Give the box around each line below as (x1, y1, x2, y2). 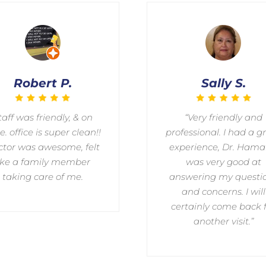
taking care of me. (2, 171, 83, 182)
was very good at (185, 156, 261, 167)
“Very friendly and (184, 112, 262, 123)
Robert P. (13, 75, 72, 90)
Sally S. (201, 75, 246, 90)
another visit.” (193, 216, 254, 227)
